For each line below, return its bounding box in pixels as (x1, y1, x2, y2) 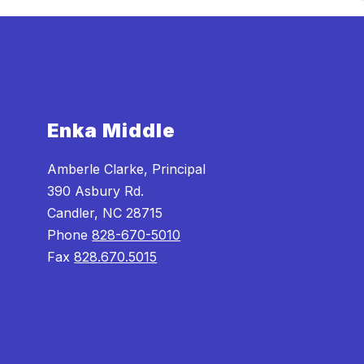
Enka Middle (47, 118, 176, 142)
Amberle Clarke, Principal (47, 160, 206, 177)
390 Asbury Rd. (47, 182, 145, 199)
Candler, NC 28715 (47, 204, 163, 221)
